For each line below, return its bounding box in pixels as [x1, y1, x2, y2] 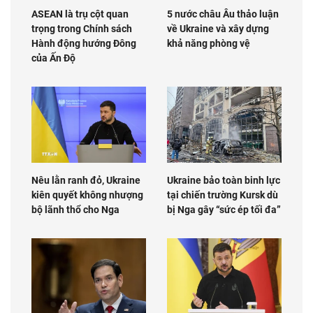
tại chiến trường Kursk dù [167, 189, 278, 201]
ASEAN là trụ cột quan [31, 8, 129, 20]
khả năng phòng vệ [167, 37, 250, 49]
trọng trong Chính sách [31, 22, 132, 34]
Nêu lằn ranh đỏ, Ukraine [31, 174, 140, 186]
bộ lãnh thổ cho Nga [31, 203, 119, 215]
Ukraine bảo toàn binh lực [167, 174, 280, 186]
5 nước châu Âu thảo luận [167, 8, 279, 20]
